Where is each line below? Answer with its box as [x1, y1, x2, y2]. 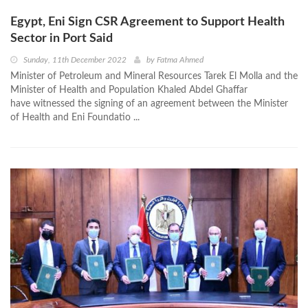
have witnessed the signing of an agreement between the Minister [10, 99, 288, 109]
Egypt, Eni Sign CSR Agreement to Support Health [10, 16, 285, 29]
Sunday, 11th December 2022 [23, 56, 126, 65]
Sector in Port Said [10, 32, 113, 45]
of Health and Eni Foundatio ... [10, 113, 140, 123]
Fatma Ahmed [157, 56, 203, 65]
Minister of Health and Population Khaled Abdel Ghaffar [10, 85, 247, 96]
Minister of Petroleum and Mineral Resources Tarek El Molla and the [10, 71, 298, 82]
